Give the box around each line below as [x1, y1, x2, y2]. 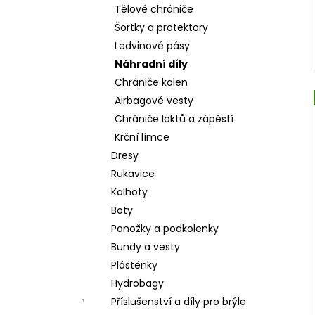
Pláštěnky [111, 258, 157, 272]
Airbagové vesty [115, 94, 193, 108]
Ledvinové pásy [115, 39, 190, 53]
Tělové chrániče [115, 2, 193, 16]
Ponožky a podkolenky [111, 221, 219, 236]
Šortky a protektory [115, 20, 208, 34]
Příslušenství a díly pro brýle [111, 295, 246, 309]
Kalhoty [111, 185, 148, 199]
